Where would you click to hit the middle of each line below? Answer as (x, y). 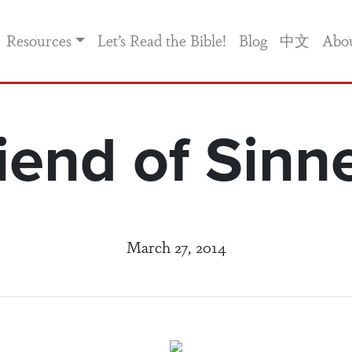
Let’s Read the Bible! (161, 40)
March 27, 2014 (176, 246)
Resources (39, 40)
